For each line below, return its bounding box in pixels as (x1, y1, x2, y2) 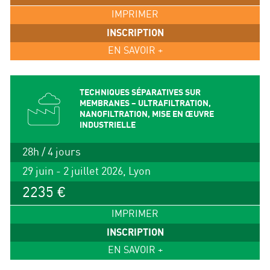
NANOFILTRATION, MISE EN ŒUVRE (79, 110, 214, 119)
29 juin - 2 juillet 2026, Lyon (22, 165, 151, 177)
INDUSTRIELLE (79, 121, 136, 130)
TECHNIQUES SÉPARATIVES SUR (79, 88, 201, 98)
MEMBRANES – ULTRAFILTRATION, (79, 99, 211, 108)
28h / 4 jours (22, 146, 81, 158)
